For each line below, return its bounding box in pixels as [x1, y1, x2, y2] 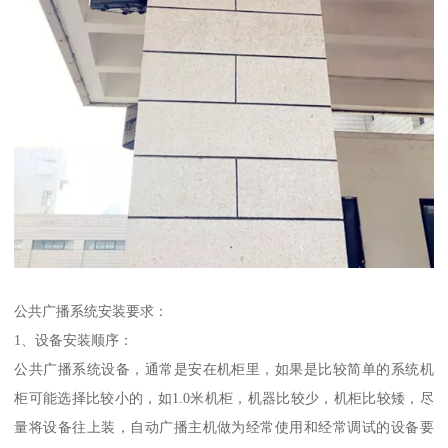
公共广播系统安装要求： [14, 302, 169, 319]
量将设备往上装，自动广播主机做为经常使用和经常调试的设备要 [14, 418, 434, 435]
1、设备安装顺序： [14, 331, 134, 348]
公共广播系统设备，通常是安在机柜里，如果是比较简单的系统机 [14, 360, 434, 377]
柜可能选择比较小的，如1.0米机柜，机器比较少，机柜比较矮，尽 [14, 389, 434, 406]
